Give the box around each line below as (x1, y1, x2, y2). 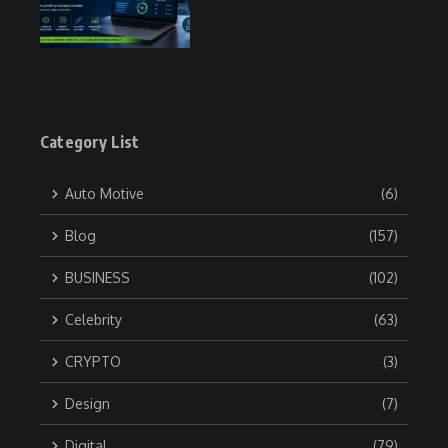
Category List (40, 132, 140, 153)
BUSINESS (65, 269, 130, 287)
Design (65, 395, 110, 413)
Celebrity (65, 311, 122, 329)
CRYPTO (65, 353, 121, 371)
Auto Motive (65, 185, 144, 203)
